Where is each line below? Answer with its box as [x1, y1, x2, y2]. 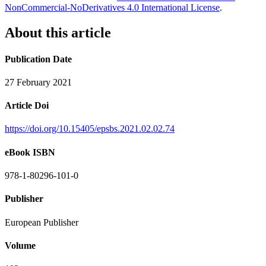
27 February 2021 [5, 77, 72, 87]
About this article [5, 25, 111, 41]
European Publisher [5, 217, 78, 227]
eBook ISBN [5, 147, 55, 157]
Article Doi [5, 100, 49, 111]
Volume [5, 240, 36, 251]
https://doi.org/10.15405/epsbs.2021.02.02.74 [5, 123, 175, 134]
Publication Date [5, 53, 72, 64]
